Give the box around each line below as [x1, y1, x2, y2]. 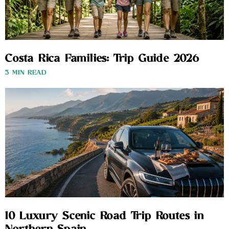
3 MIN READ [5, 68, 47, 78]
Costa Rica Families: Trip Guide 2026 [5, 52, 199, 66]
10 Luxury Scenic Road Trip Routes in [5, 209, 204, 224]
